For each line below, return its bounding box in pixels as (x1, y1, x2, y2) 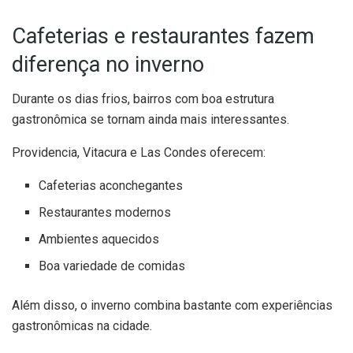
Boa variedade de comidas (39, 258, 186, 274)
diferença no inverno (12, 51, 204, 77)
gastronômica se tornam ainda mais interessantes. (12, 112, 289, 128)
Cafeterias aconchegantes (39, 178, 184, 194)
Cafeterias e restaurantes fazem (12, 23, 314, 49)
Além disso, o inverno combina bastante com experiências (12, 298, 333, 314)
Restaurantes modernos (39, 205, 172, 221)
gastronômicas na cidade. (12, 318, 152, 334)
